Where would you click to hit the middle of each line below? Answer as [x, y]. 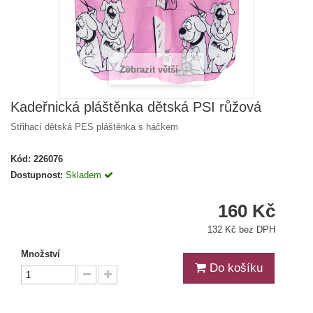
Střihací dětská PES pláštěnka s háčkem [94, 127]
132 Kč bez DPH [241, 230]
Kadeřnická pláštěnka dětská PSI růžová [136, 107]
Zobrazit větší [148, 70]
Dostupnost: [37, 175]
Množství [41, 254]
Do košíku [234, 268]
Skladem [85, 175]
